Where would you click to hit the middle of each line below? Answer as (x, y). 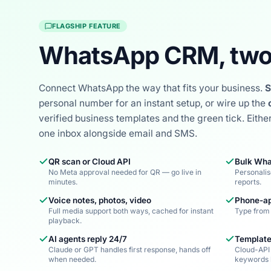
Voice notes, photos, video (100, 200)
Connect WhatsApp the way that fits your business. (152, 88)
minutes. (63, 182)
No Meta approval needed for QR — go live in (125, 172)
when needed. (72, 259)
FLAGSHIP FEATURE (87, 26)
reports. (248, 182)
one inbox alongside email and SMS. (118, 133)
